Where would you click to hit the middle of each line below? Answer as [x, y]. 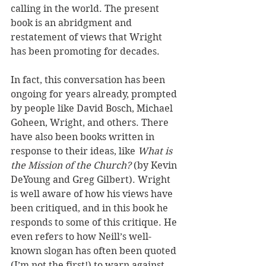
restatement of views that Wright [88, 37]
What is [156, 151]
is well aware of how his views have [93, 194]
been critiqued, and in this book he [91, 208]
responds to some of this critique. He [95, 222]
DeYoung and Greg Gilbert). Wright [92, 180]
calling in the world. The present [86, 9]
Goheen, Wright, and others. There [91, 123]
